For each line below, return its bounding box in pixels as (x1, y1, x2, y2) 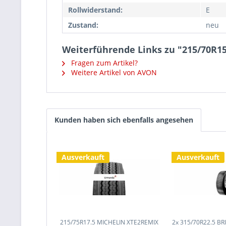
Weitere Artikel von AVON (69, 68, 157, 77)
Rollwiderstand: (68, 5, 123, 15)
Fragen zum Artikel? (69, 58, 138, 68)
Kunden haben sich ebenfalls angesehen (54, 115, 193, 125)
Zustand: (68, 20, 98, 30)
